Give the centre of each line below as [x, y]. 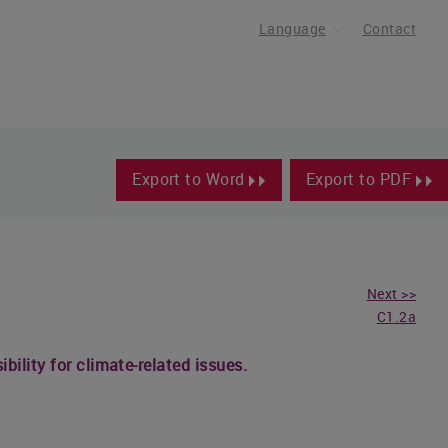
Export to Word [191, 179]
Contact [389, 28]
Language [292, 28]
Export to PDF [360, 179]
